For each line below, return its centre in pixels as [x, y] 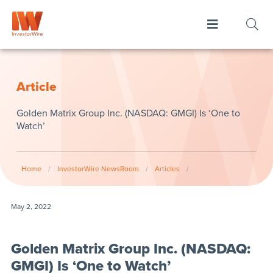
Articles [167, 169]
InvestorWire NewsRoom [98, 169]
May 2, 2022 [31, 206]
